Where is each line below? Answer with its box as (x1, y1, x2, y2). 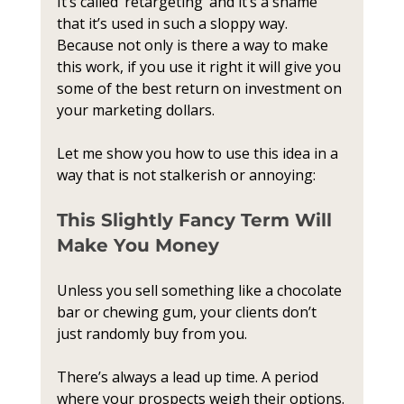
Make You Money (56, 234, 219, 256)
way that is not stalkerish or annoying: (56, 165, 316, 185)
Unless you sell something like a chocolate (56, 280, 345, 300)
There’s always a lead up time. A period (56, 367, 322, 387)
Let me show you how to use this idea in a (56, 143, 342, 163)
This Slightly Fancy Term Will (56, 209, 337, 231)
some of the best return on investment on (56, 78, 345, 98)
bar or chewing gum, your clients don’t (56, 302, 320, 322)
